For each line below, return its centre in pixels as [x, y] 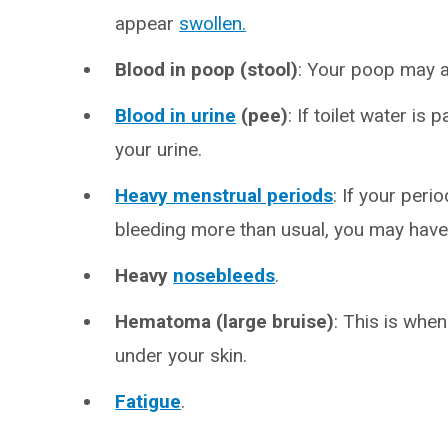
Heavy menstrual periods [224, 195]
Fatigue [148, 401]
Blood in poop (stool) [207, 69]
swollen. [213, 23]
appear [147, 23]
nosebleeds [224, 275]
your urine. [159, 149]
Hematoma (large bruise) [225, 321]
